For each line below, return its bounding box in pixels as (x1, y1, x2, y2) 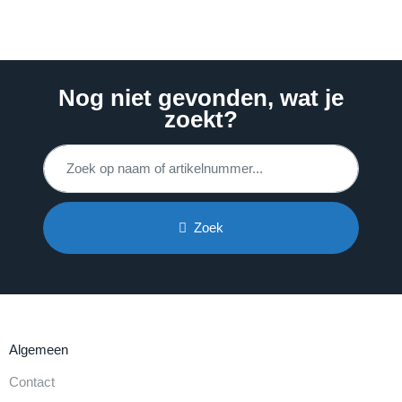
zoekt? (164, 107, 238, 132)
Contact (9, 373, 55, 389)
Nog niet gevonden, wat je (58, 85, 344, 110)
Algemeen (9, 341, 68, 357)
